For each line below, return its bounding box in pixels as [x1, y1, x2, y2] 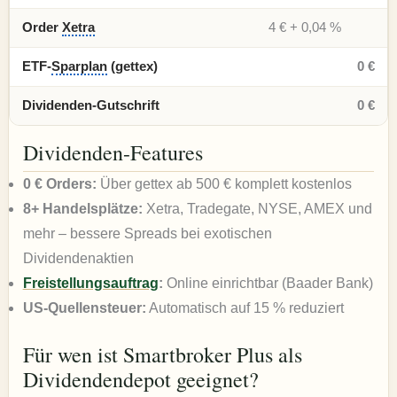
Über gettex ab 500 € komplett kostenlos [96, 175, 352, 191]
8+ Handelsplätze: [22, 200, 143, 216]
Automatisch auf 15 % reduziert [145, 300, 344, 315]
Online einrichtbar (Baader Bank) [162, 275, 373, 291]
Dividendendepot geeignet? [22, 364, 259, 393]
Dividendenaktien [22, 250, 134, 266]
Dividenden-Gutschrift [21, 98, 160, 113]
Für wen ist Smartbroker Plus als [22, 339, 302, 369]
